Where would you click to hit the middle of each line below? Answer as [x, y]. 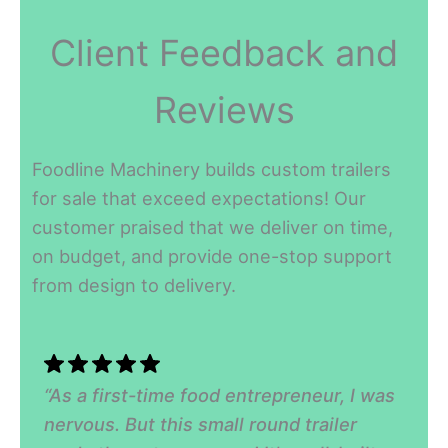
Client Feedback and [224, 52]
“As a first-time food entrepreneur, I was [220, 395]
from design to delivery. [134, 284]
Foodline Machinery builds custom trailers [212, 168]
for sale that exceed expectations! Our [199, 197]
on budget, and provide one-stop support [212, 255]
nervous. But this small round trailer [201, 424]
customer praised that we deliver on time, [213, 226]
